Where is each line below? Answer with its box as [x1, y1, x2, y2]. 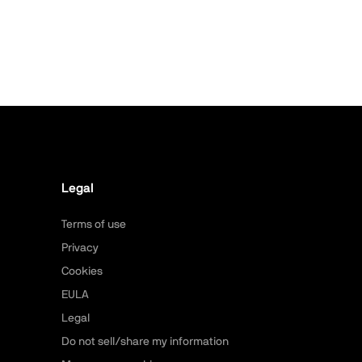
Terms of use [61, 219, 126, 230]
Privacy [61, 242, 99, 254]
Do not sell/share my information [61, 336, 229, 347]
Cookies [61, 266, 103, 277]
